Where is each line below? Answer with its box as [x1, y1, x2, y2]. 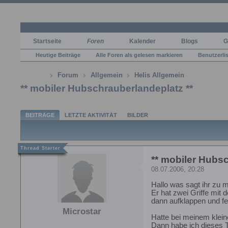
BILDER [127, 111, 148, 118]
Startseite [33, 37, 62, 45]
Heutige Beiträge [36, 51, 80, 58]
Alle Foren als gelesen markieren [96, 51, 183, 58]
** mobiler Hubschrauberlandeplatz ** [20, 82, 193, 94]
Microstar [63, 207, 101, 217]
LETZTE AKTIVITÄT [65, 111, 117, 118]
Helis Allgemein [134, 71, 185, 79]
